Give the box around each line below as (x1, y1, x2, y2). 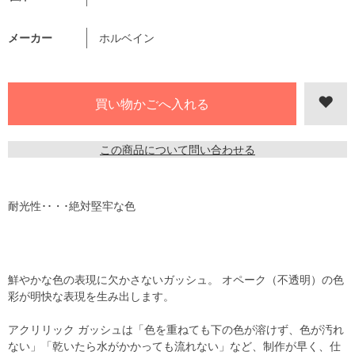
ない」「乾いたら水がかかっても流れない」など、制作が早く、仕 (8, 339, 341, 353)
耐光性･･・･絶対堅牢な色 (8, 199, 136, 213)
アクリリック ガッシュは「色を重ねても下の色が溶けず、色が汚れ (8, 323, 344, 337)
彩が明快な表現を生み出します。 (8, 289, 174, 303)
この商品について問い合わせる (100, 143, 255, 157)
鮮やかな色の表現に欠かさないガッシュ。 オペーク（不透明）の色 (8, 273, 344, 287)
